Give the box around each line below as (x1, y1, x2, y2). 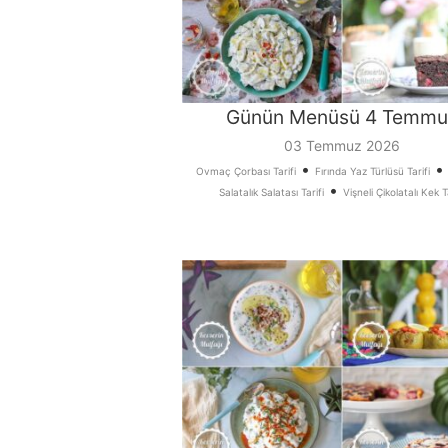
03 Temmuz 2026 (284, 137, 400, 155)
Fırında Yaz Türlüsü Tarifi (314, 165, 430, 178)
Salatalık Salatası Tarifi (219, 186, 324, 199)
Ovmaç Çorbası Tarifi (195, 165, 296, 178)
